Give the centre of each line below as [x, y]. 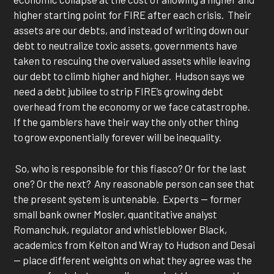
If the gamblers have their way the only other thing [126, 122]
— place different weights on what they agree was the [133, 260]
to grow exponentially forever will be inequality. [120, 137]
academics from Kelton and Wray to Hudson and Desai [135, 244]
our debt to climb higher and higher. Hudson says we [129, 76]
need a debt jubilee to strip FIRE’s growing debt [119, 91]
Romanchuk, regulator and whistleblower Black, [120, 229]
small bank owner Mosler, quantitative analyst [116, 214]
